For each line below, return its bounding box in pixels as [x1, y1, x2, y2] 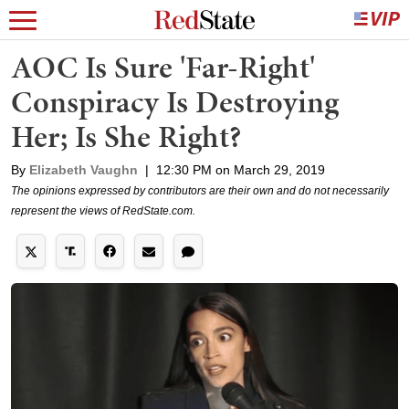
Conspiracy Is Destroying [11, 80, 339, 123]
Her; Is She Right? [11, 115, 241, 158]
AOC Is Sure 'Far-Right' [11, 46, 315, 89]
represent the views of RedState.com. [11, 204, 195, 217]
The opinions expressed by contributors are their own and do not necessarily [11, 184, 389, 197]
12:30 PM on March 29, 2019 [156, 163, 325, 177]
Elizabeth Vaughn [29, 163, 138, 177]
